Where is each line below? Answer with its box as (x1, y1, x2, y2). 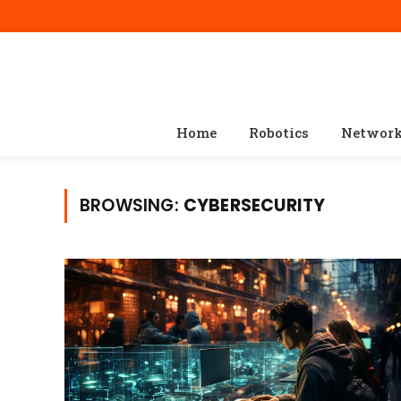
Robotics (248, 124, 309, 141)
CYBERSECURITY (183, 193, 326, 218)
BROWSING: (80, 193, 183, 218)
